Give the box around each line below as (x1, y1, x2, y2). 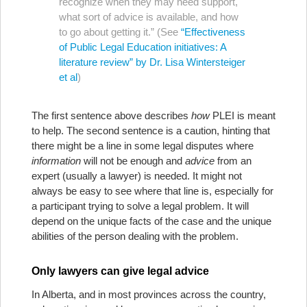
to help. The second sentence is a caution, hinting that (32, 125, 270, 136)
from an (217, 155, 251, 167)
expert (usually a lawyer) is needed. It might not (32, 170, 242, 182)
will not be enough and (81, 155, 185, 167)
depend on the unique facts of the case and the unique (32, 215, 271, 227)
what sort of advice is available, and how (59, 11, 238, 23)
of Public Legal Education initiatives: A (59, 41, 226, 53)
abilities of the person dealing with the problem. (32, 230, 238, 242)
